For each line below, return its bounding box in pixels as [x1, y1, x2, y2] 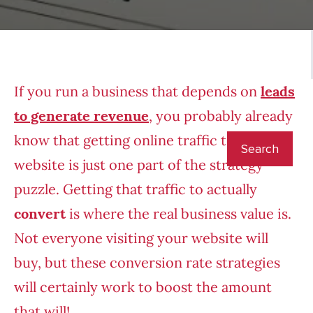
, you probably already [149, 107, 293, 125]
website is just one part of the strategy [14, 156, 263, 174]
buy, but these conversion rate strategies [14, 254, 280, 272]
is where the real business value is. [66, 205, 291, 223]
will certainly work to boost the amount [14, 278, 272, 296]
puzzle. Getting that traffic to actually [14, 180, 257, 198]
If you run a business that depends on [14, 82, 261, 101]
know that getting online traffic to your [14, 131, 269, 150]
